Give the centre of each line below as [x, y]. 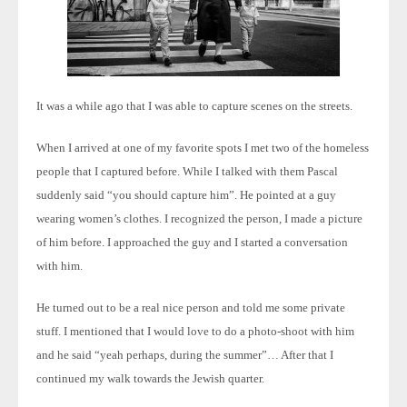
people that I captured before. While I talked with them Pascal [187, 171]
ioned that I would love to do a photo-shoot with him [224, 331]
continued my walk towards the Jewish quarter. [150, 378]
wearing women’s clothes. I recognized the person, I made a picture [199, 218]
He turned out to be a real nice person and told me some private [191, 308]
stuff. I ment [65, 331]
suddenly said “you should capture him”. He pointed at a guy [186, 195]
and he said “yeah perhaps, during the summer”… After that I [185, 355]
